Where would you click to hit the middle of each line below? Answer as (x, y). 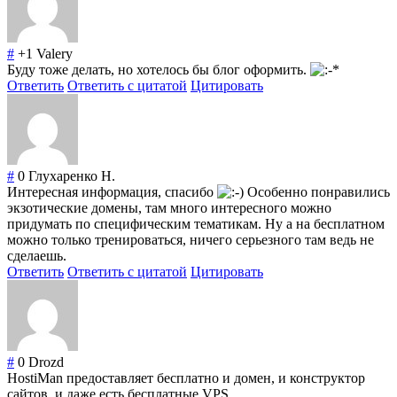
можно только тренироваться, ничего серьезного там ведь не (191, 240)
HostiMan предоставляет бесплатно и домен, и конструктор (186, 378)
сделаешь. (37, 256)
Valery (54, 54)
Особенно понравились (317, 192)
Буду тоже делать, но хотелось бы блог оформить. (159, 70)
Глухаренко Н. (72, 176)
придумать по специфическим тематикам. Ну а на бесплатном (196, 224)
